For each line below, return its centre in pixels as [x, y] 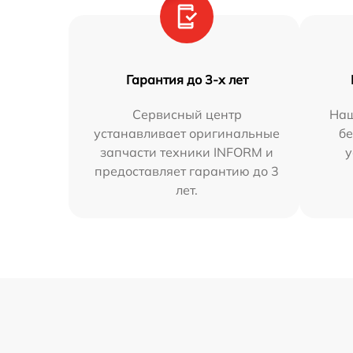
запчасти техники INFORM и [187, 152]
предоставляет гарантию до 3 [187, 171]
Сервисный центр [187, 115]
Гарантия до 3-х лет [187, 80]
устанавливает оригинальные [187, 134]
